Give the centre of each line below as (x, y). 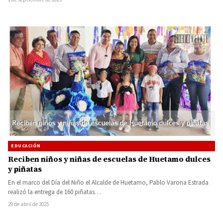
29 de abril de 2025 (28, 205)
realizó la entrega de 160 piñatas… (55, 192)
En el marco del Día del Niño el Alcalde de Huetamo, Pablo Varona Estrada (108, 183)
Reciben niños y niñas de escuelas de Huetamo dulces (109, 159)
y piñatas (25, 169)
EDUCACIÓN (26, 146)
